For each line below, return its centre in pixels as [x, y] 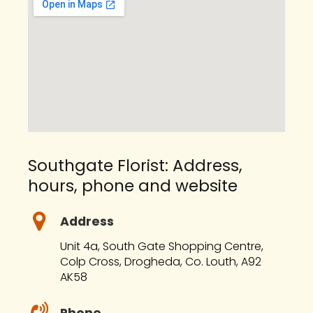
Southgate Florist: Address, [135, 166]
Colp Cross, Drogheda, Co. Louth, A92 [161, 261]
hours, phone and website [133, 186]
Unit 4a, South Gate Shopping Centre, [162, 246]
